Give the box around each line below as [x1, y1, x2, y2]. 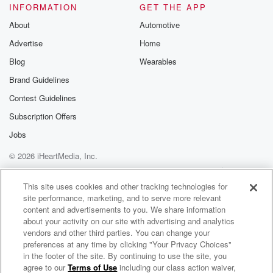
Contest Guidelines [9, 92, 76, 104]
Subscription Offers [9, 110, 77, 122]
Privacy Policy [44, 168, 95, 179]
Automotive [140, 19, 180, 30]
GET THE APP [140, 1, 207, 13]
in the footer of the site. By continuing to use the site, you [23, 250, 227, 261]
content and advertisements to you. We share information [23, 204, 226, 215]
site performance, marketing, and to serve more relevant [23, 192, 222, 204]
